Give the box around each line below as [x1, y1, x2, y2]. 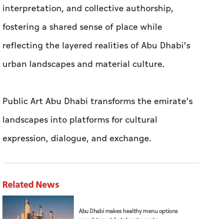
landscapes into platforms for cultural [2, 113, 157, 127]
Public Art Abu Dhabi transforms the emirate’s [2, 95, 193, 109]
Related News [2, 178, 59, 191]
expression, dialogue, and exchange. [2, 132, 154, 146]
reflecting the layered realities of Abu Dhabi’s [2, 39, 190, 53]
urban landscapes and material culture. [2, 58, 165, 71]
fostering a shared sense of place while [2, 21, 162, 34]
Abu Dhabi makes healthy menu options [79, 206, 178, 216]
